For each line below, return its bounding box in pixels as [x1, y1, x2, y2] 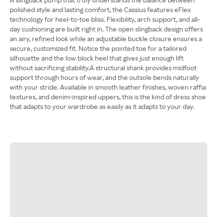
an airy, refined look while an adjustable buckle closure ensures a [10, 34, 202, 43]
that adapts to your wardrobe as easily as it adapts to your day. [10, 102, 194, 110]
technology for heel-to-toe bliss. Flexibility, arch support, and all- [10, 15, 200, 23]
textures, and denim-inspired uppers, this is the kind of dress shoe [10, 93, 206, 101]
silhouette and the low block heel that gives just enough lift [10, 54, 184, 62]
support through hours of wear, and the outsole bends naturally [10, 73, 199, 81]
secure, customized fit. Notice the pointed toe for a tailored [10, 44, 186, 52]
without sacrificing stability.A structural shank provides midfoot [10, 63, 197, 72]
